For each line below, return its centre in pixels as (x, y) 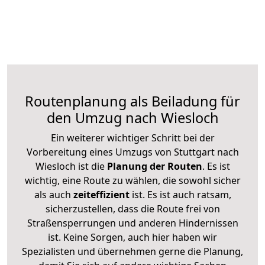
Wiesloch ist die (70, 166)
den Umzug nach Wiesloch (132, 117)
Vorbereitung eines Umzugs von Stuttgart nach (132, 152)
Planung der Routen (153, 166)
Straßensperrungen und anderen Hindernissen (132, 223)
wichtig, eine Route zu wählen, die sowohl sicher (132, 180)
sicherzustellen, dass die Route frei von (132, 209)
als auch (54, 194)
